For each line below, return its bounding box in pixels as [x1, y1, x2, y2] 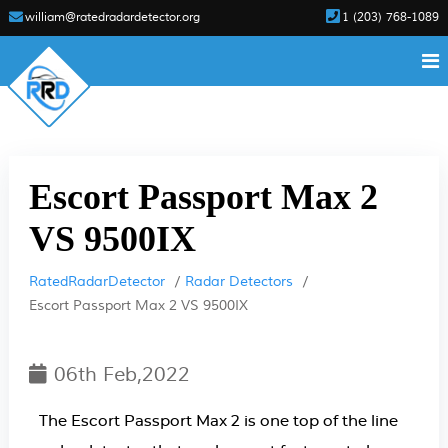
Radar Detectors [184, 273, 293, 291]
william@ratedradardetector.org [24, 10, 200, 25]
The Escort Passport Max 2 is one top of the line [38, 414, 398, 429]
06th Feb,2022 [53, 362, 190, 387]
